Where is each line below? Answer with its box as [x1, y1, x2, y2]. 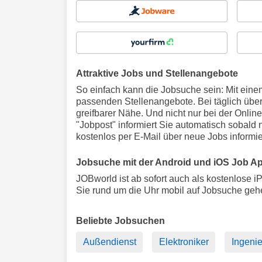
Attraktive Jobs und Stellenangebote [76, 68, 238, 78]
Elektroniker [158, 236, 209, 247]
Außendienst [82, 236, 136, 247]
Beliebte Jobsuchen [76, 215, 165, 226]
